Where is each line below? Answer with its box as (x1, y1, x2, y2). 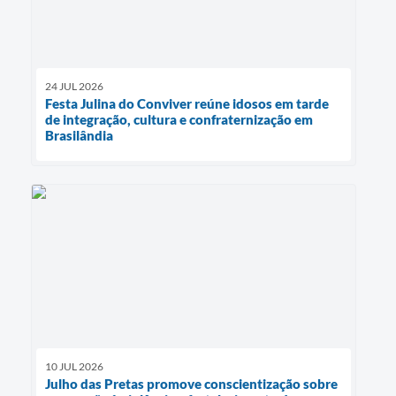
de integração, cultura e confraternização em (45, 111, 313, 128)
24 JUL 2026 (45, 80, 103, 94)
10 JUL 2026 (45, 359, 103, 373)
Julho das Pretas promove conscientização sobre (45, 375, 338, 392)
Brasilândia (45, 127, 113, 144)
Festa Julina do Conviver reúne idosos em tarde (45, 95, 329, 112)
